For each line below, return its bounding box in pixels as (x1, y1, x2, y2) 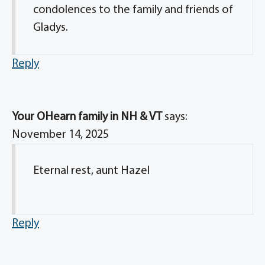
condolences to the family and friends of (33, 4, 233, 16)
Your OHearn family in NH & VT (12, 111, 162, 123)
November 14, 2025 (12, 129, 109, 141)
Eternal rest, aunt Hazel (33, 165, 150, 177)
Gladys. (33, 22, 68, 34)
